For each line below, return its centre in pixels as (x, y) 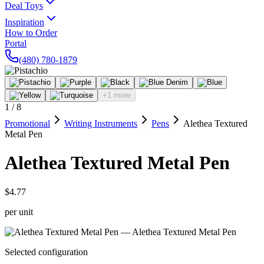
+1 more (117, 95)
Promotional (27, 123)
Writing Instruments (101, 123)
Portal (16, 43)
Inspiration (24, 22)
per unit (19, 212)
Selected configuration (46, 252)
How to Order (31, 33)
